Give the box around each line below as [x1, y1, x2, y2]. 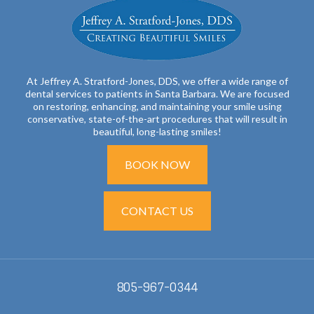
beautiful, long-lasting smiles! [93, 125, 221, 138]
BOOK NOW [124, 158, 190, 172]
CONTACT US [121, 204, 193, 218]
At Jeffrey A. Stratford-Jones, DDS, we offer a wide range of [26, 75, 288, 88]
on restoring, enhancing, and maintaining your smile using [32, 100, 282, 113]
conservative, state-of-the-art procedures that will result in [27, 113, 287, 125]
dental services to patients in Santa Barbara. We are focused [25, 88, 289, 100]
